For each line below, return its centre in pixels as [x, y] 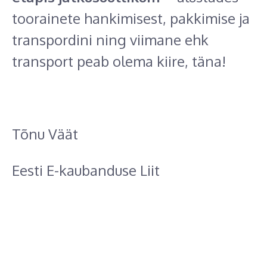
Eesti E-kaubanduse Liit [86, 170]
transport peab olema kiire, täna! [119, 61]
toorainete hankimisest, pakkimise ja [131, 18]
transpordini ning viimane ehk [110, 40]
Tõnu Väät [45, 134]
